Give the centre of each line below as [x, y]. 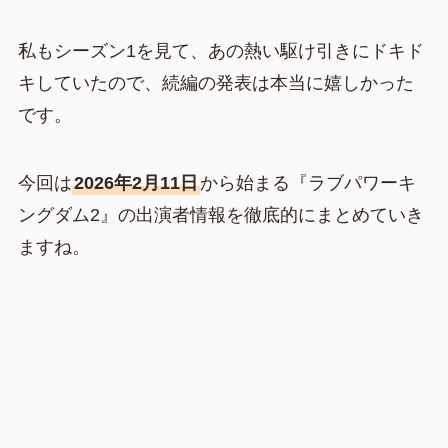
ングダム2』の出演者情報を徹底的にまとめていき [220, 214]
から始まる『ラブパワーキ [307, 182]
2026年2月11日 [135, 182]
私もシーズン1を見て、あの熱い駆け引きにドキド [220, 50]
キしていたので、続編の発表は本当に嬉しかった [215, 82]
